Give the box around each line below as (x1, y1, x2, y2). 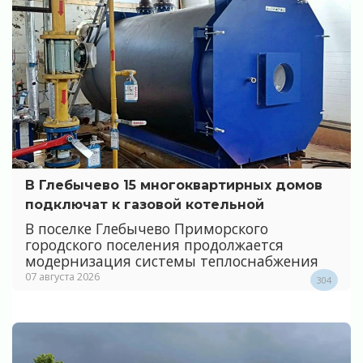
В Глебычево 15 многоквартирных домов (25, 177, 322, 193)
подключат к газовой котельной (25, 196, 264, 212)
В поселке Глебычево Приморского (25, 219, 268, 239)
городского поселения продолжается (25, 235, 284, 255)
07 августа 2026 (25, 269, 100, 284)
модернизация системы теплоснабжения (25, 251, 318, 271)
